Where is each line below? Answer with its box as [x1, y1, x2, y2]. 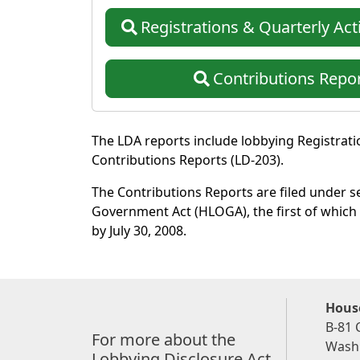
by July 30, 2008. [92, 221, 186, 239]
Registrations [141, 15, 239, 38]
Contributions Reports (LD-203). [92, 150, 284, 169]
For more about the [92, 328, 235, 350]
